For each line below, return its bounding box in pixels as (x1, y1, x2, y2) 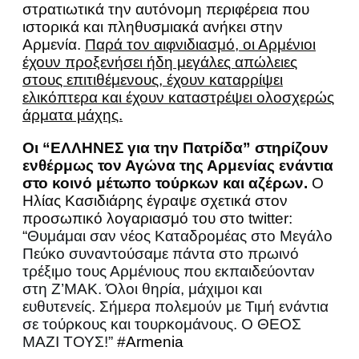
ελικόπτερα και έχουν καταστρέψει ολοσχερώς (22, 89, 334, 107)
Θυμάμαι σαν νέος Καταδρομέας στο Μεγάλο (27, 228, 333, 245)
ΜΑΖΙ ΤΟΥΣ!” (22, 333, 117, 351)
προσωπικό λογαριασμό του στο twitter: (22, 210, 292, 228)
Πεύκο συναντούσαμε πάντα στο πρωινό (22, 245, 299, 263)
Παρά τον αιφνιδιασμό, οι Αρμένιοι (85, 36, 316, 54)
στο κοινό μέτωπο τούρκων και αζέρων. (22, 175, 312, 192)
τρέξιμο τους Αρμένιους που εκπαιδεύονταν (22, 263, 315, 280)
